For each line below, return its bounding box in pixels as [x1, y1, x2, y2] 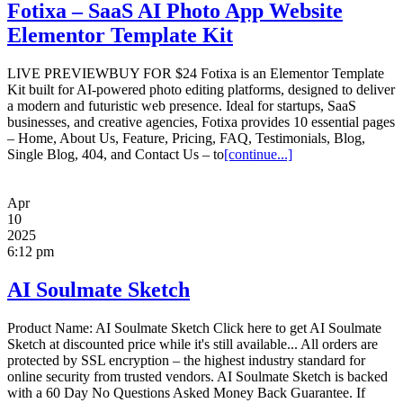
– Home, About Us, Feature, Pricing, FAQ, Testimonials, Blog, [7, 130, 365, 146]
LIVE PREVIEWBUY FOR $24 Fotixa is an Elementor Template [7, 65, 384, 81]
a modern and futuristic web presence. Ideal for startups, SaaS [7, 97, 356, 113]
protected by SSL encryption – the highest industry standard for [7, 352, 365, 368]
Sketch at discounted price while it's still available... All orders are [7, 336, 378, 352]
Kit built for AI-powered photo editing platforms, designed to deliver [7, 81, 395, 97]
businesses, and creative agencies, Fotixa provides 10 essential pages [7, 113, 395, 130]
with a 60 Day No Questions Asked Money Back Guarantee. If [7, 384, 365, 400]
